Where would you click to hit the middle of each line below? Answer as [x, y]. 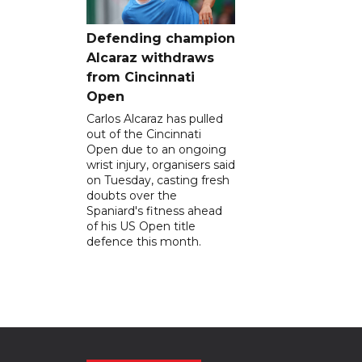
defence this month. [144, 242]
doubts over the [132, 196]
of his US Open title [141, 227]
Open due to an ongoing [156, 150]
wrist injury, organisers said [161, 165]
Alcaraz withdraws [150, 58]
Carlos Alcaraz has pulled [155, 119]
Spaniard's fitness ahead [154, 211]
